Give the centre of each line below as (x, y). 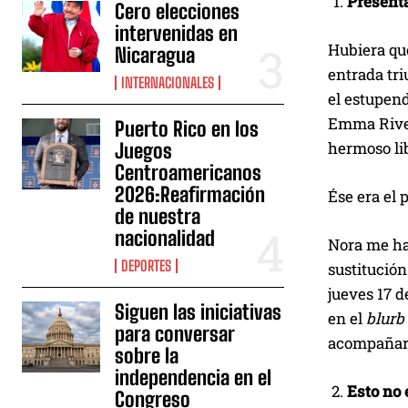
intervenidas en (177, 34)
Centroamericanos (189, 173)
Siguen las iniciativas (199, 312)
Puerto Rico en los (187, 129)
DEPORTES (147, 266)
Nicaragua (155, 56)
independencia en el (194, 378)
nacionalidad (165, 239)
